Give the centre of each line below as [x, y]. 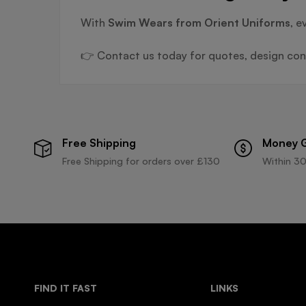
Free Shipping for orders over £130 [141, 161]
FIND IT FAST [66, 288]
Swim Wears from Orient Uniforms [199, 22]
